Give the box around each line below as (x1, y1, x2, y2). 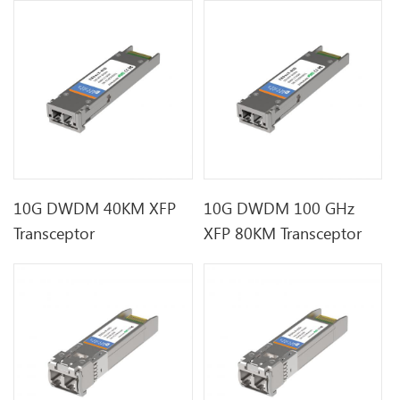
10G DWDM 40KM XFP (13, 196, 177, 219)
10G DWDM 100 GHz (204, 196, 355, 219)
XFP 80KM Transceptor (204, 221, 362, 244)
